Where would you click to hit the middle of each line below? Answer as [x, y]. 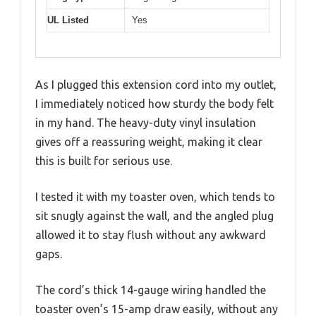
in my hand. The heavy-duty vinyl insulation [146, 122]
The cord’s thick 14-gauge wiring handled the [151, 290]
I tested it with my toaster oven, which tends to [155, 196]
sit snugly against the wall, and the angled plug [154, 215]
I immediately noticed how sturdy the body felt [154, 103]
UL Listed [68, 20]
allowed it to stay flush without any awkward [151, 235]
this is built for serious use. [104, 160]
